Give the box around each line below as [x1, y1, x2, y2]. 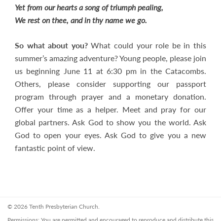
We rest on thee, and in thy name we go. [15, 14, 147, 26]
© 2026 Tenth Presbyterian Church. [7, 202, 100, 211]
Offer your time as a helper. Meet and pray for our [15, 104, 206, 115]
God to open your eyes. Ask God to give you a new [15, 129, 206, 141]
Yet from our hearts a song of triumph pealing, [15, 1, 163, 13]
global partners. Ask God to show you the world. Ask [15, 116, 206, 128]
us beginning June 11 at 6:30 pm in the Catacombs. [15, 65, 206, 76]
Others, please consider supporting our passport [15, 78, 206, 89]
